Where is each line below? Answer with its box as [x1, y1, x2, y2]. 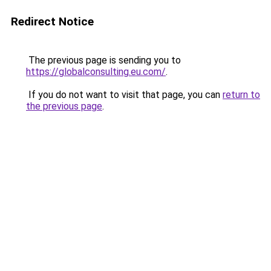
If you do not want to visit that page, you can [26, 89, 223, 100]
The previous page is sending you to [26, 54, 181, 66]
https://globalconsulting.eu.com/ [26, 66, 166, 77]
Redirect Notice [11, 15, 94, 28]
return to [223, 89, 260, 100]
